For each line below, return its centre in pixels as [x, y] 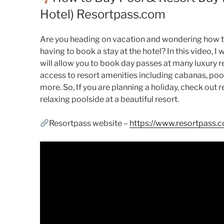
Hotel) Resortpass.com [103, 14]
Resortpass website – [89, 123]
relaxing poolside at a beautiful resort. [109, 99]
